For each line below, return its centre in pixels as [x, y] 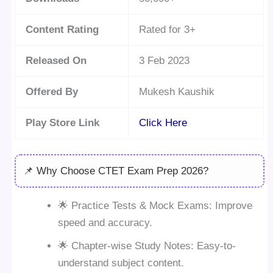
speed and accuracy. [105, 223]
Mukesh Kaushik [177, 91]
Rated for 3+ [168, 29]
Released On [56, 60]
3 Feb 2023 [165, 60]
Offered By [52, 91]
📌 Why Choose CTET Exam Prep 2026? [115, 171]
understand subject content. [121, 263]
